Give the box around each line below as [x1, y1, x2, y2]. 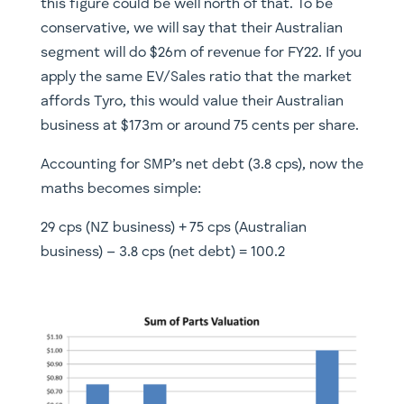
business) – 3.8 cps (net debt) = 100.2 [40, 245, 285, 261]
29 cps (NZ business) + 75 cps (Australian [40, 221, 307, 236]
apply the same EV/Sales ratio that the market [40, 70, 352, 86]
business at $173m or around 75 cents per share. [40, 119, 359, 134]
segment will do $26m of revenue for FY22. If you [40, 46, 362, 61]
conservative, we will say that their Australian [40, 22, 343, 37]
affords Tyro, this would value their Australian [40, 95, 344, 110]
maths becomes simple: [40, 182, 201, 197]
